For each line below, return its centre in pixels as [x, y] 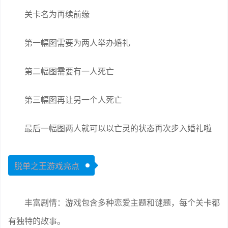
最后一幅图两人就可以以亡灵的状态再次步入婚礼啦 [118, 129]
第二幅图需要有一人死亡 [69, 72]
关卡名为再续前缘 [57, 15]
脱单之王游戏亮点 [47, 166]
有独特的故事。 [37, 221]
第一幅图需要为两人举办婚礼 [77, 43]
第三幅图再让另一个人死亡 [73, 100]
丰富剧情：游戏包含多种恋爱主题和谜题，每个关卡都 [122, 203]
